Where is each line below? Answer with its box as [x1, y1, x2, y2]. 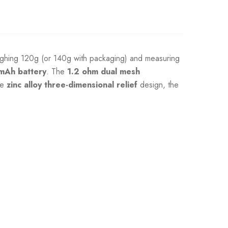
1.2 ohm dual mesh [67, 66, 140, 77]
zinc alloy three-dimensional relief [7, 79, 137, 91]
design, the [137, 79, 179, 91]
